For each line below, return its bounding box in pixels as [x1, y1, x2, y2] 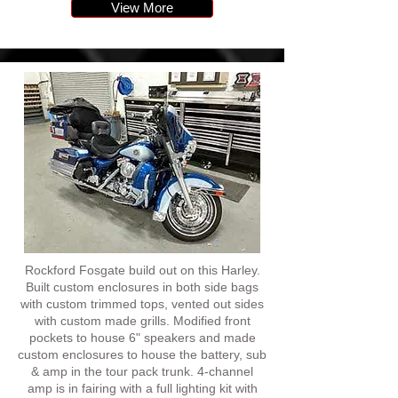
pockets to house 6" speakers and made [28, 330, 256, 345]
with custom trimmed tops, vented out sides [20, 297, 264, 311]
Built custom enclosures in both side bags [26, 280, 259, 294]
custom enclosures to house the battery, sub [18, 347, 267, 362]
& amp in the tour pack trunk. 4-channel [31, 364, 253, 378]
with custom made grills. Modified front [34, 314, 251, 328]
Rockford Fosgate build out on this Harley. [24, 263, 260, 277]
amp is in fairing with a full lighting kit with [27, 381, 258, 395]
